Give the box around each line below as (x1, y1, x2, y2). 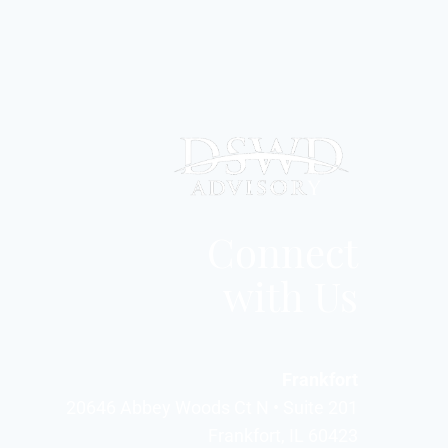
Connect (207, 221, 358, 278)
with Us (223, 265, 358, 322)
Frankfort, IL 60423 (208, 424, 358, 446)
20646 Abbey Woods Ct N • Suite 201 (66, 396, 358, 418)
